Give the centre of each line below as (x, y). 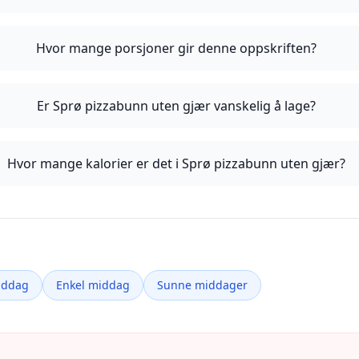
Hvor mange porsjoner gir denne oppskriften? (177, 48)
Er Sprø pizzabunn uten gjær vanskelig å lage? (177, 106)
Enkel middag (93, 285)
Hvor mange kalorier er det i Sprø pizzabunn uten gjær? (177, 163)
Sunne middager (202, 285)
